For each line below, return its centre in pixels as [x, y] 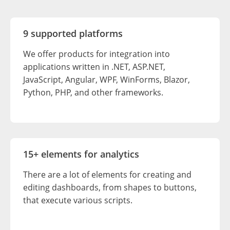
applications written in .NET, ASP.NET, [94, 66]
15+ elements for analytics [81, 154]
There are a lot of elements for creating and [107, 174]
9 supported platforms [73, 33]
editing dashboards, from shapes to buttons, [110, 187]
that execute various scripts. [78, 200]
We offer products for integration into [97, 54]
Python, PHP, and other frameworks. [93, 92]
